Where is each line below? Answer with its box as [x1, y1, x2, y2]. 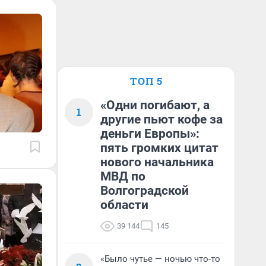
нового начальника [100, 155, 214, 169]
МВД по [100, 169, 145, 183]
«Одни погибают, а [100, 98, 210, 112]
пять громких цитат [100, 141, 218, 155]
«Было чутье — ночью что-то [100, 254, 220, 264]
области [100, 198, 148, 212]
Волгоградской [100, 183, 189, 198]
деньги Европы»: [100, 126, 199, 141]
